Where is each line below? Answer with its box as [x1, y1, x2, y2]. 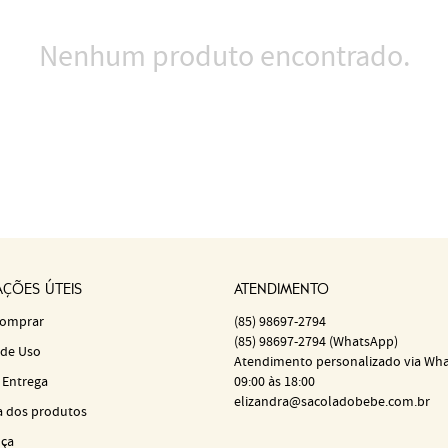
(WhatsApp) [329, 333, 398, 351]
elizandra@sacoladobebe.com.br [234, 393, 430, 411]
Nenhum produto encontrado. [38, 37, 410, 78]
